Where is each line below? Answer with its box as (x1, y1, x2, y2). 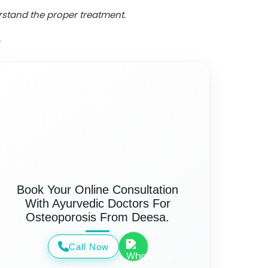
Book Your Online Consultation (17, 183, 179, 197)
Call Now (68, 241, 109, 252)
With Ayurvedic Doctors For (25, 197, 170, 211)
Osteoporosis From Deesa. (26, 211, 170, 224)
